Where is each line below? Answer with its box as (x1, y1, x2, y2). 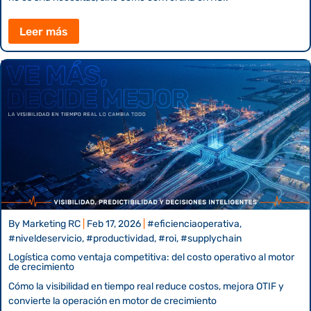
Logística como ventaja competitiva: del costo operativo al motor (8, 251, 294, 263)
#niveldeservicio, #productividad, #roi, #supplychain (8, 232, 242, 244)
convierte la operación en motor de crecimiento (8, 294, 217, 307)
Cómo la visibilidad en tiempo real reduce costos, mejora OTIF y (8, 280, 284, 292)
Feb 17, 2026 (87, 217, 141, 230)
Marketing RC (22, 217, 81, 230)
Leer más (19, 24, 68, 38)
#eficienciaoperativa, (147, 217, 242, 230)
